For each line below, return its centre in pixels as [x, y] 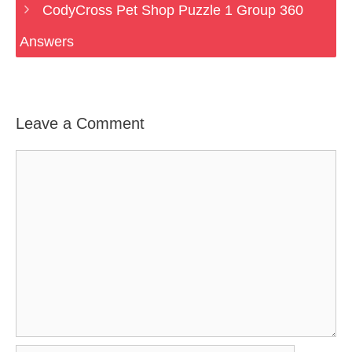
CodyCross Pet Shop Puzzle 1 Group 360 [172, 10]
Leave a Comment [80, 123]
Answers [47, 42]
